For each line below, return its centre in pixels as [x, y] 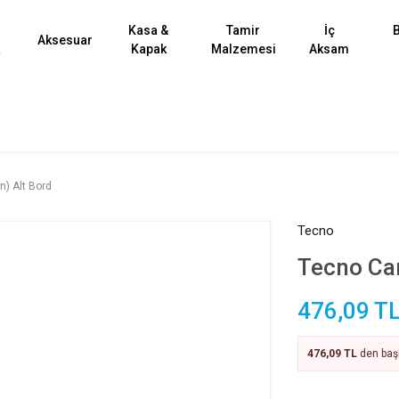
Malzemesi [243, 49]
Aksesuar [65, 40]
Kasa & [149, 30]
